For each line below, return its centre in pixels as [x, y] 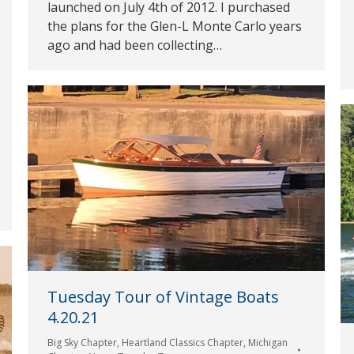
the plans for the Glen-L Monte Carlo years [175, 26]
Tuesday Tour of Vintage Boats [163, 297]
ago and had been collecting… [135, 45]
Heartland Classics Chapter [183, 343]
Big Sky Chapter [82, 343]
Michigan [268, 343]
